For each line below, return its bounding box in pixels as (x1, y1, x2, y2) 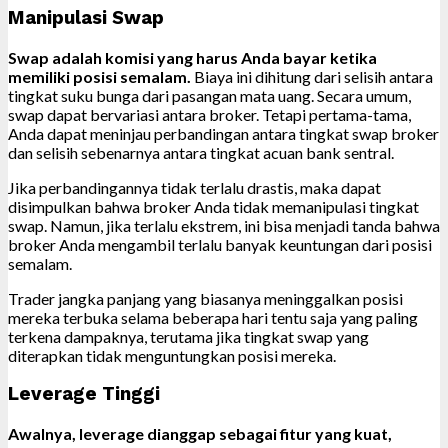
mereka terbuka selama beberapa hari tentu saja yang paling (8, 307, 418, 327)
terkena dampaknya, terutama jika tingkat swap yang (8, 326, 369, 346)
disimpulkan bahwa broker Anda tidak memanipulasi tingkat (8, 196, 419, 216)
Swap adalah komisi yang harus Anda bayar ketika (8, 47, 377, 67)
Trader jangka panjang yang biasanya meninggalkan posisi (8, 288, 403, 308)
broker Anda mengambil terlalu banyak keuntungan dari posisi (8, 234, 432, 254)
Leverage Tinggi (8, 383, 160, 406)
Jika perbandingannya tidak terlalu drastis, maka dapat (8, 177, 381, 197)
